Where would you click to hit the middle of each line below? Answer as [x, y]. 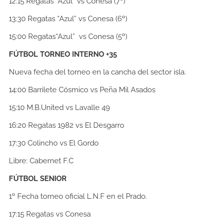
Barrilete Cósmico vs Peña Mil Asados [92, 90]
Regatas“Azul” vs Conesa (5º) [77, 37]
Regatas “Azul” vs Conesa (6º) [76, 19]
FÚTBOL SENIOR [38, 179]
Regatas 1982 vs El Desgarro [76, 126]
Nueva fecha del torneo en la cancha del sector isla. [97, 72]
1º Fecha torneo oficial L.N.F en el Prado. [78, 197]
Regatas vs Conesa [58, 214]
